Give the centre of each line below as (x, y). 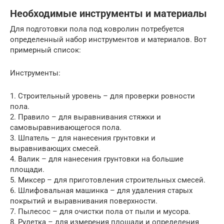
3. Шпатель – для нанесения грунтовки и (83, 138)
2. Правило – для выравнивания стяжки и (85, 117)
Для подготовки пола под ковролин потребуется (97, 29)
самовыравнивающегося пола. (66, 127)
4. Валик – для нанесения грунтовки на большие (97, 159)
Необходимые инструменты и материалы (108, 14)
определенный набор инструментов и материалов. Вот (108, 39)
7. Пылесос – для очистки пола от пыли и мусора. (100, 211)
